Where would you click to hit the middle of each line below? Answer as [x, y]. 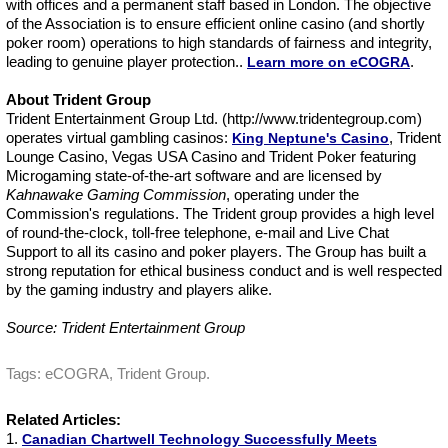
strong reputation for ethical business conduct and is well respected [224, 270]
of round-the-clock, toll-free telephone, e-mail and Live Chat [197, 232]
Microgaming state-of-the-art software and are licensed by [194, 175]
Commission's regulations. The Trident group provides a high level [220, 213]
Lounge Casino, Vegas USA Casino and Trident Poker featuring [211, 156]
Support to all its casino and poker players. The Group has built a [216, 251]
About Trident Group [78, 99]
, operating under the [292, 194]
